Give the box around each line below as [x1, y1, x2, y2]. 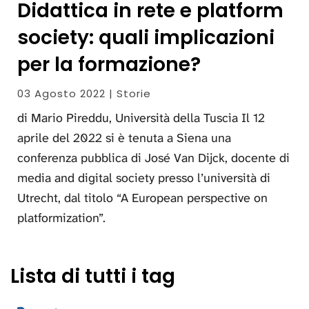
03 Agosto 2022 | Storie [17, 86, 151, 101]
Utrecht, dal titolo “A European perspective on [17, 189, 268, 206]
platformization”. [17, 209, 106, 226]
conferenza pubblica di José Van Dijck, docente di [17, 149, 290, 166]
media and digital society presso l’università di [17, 169, 270, 186]
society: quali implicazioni [17, 23, 275, 51]
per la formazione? [17, 50, 201, 78]
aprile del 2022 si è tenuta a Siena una [17, 129, 231, 146]
